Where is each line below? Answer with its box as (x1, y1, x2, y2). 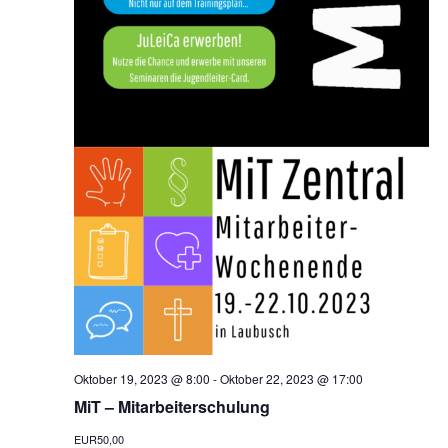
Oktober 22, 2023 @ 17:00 (219, 370, 363, 388)
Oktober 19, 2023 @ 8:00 (73, 370, 210, 388)
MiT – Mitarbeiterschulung (73, 395, 270, 419)
